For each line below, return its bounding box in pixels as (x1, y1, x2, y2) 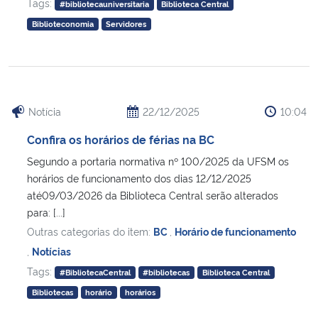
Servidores (106, 18, 147, 30)
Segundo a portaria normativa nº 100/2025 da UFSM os (27, 154, 289, 168)
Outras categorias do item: (27, 224, 153, 238)
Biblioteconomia (31, 18, 94, 30)
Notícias (32, 244, 71, 258)
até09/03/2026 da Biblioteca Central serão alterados (27, 188, 278, 202)
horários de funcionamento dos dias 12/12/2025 (27, 171, 251, 185)
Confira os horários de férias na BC (27, 131, 214, 148)
